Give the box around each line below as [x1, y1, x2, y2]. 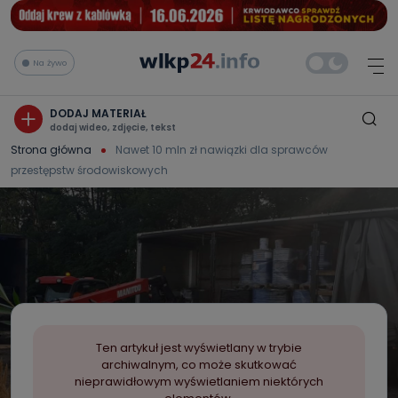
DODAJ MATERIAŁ [50, 105, 147, 121]
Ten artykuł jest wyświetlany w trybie [96, 339, 302, 356]
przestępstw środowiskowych [11, 162, 168, 178]
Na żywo [33, 56, 67, 68]
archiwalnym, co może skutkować [101, 356, 297, 373]
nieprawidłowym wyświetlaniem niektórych [75, 373, 323, 390]
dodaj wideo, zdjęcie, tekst [50, 120, 176, 134]
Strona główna [11, 141, 92, 157]
